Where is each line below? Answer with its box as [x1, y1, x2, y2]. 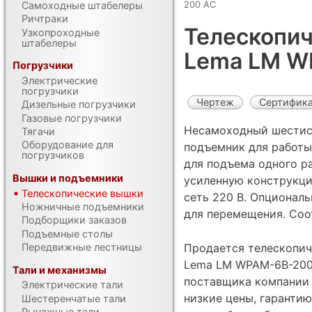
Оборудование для [22, 139, 114, 151]
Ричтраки [22, 13, 69, 25]
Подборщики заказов [22, 214, 127, 226]
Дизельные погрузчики [22, 98, 136, 111]
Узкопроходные [22, 26, 100, 38]
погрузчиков [22, 149, 85, 162]
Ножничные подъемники [22, 200, 145, 212]
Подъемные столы [22, 227, 114, 240]
